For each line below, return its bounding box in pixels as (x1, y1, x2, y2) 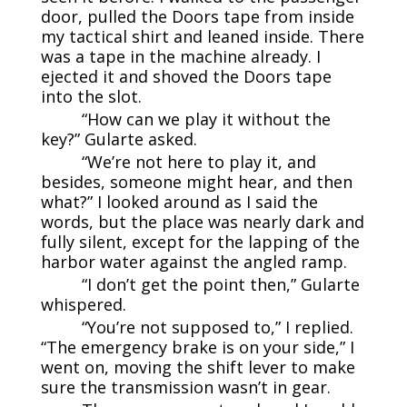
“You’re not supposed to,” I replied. (81, 315, 353, 338)
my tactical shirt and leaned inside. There (40, 25, 364, 47)
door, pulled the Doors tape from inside (40, 5, 354, 27)
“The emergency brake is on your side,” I (40, 335, 354, 358)
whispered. (40, 293, 126, 315)
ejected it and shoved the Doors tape (40, 65, 332, 87)
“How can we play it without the (81, 107, 331, 130)
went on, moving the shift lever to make (40, 355, 355, 378)
